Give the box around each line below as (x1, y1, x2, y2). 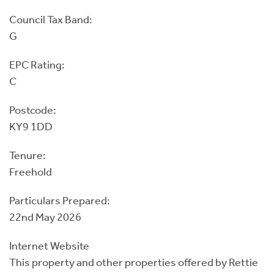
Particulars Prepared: (9, 193, 110, 207)
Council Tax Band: (9, 12, 92, 26)
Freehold (9, 165, 52, 179)
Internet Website (9, 239, 89, 253)
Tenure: (9, 148, 46, 162)
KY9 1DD (9, 119, 53, 133)
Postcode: (9, 103, 56, 117)
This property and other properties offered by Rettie (9, 255, 258, 269)
